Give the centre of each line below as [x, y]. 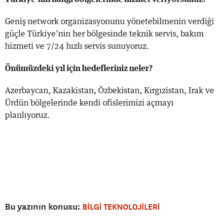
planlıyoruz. [27, 115]
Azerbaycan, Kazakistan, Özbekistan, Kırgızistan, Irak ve [110, 91]
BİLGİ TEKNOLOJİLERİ [121, 207]
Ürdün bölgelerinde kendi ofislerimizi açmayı [89, 103]
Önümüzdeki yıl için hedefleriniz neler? [79, 68]
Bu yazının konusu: [44, 206]
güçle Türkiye [30, 34]
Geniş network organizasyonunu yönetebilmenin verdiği [110, 21]
